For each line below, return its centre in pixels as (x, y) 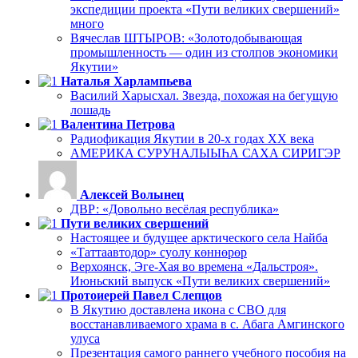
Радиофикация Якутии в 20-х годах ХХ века (192, 139)
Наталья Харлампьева (126, 82)
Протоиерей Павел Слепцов (141, 296)
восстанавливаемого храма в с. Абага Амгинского (207, 324)
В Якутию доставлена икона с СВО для (178, 310)
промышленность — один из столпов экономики (204, 53)
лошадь (90, 110)
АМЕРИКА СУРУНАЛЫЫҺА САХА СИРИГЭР (205, 153)
